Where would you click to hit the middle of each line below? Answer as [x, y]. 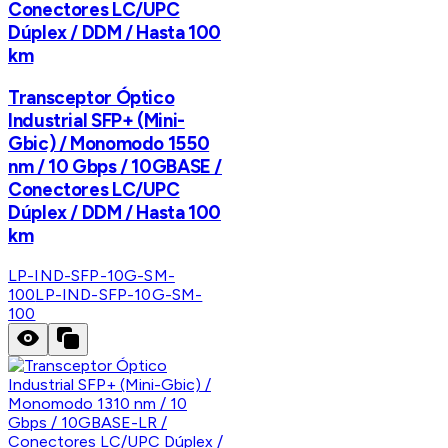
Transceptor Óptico [91, 97]
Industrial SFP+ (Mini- [96, 120]
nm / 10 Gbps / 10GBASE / [115, 166]
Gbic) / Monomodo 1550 [109, 143]
